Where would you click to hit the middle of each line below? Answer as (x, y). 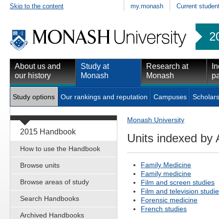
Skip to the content (37, 6)
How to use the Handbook (60, 148)
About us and (38, 66)
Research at (167, 66)
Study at (95, 66)
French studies (164, 208)
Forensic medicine (169, 200)
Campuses (170, 97)
